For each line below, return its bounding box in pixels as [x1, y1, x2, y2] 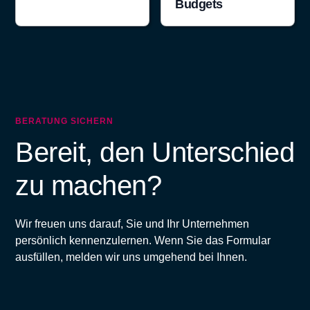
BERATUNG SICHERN [15, 116, 113, 126]
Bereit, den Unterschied [15, 137, 295, 167]
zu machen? [15, 170, 162, 201]
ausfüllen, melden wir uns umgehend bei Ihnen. [15, 251, 248, 263]
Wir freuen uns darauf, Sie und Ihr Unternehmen [15, 218, 250, 230]
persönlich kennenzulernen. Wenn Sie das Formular [15, 235, 271, 246]
